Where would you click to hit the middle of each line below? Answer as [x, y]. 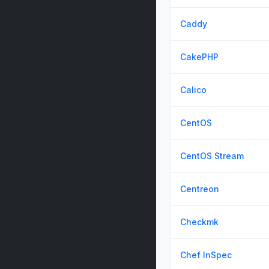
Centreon [200, 189]
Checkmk [199, 222]
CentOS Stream [212, 156]
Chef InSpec [206, 255]
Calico [193, 90]
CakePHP [199, 57]
